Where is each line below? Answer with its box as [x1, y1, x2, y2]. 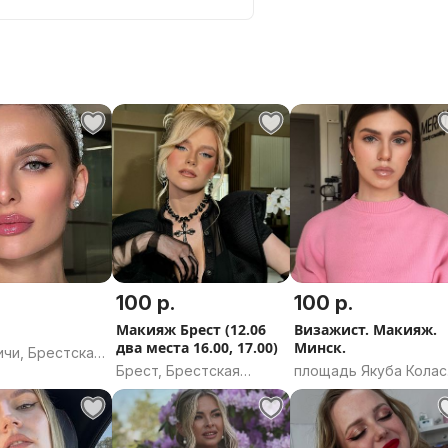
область [115, 381, 174, 399]
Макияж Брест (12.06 [115, 319, 266, 339]
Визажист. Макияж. [294, 319, 438, 339]
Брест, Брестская [115, 361, 240, 379]
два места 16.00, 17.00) [115, 337, 278, 357]
